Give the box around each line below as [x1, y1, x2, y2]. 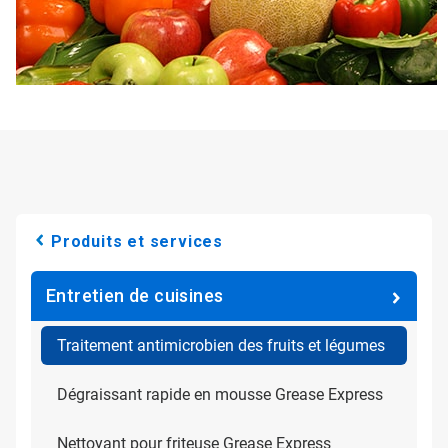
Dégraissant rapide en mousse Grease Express [57, 385, 383, 404]
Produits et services [51, 232, 223, 251]
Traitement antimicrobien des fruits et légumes [57, 336, 385, 355]
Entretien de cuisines [46, 285, 224, 306]
